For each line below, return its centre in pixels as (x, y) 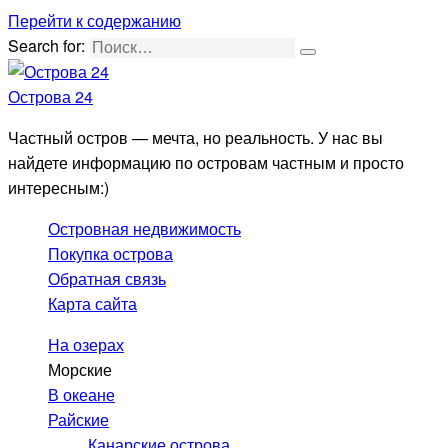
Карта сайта (92, 303)
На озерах (86, 344)
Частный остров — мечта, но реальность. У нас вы (195, 137)
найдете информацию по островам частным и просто (206, 162)
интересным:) (58, 187)
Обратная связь (107, 278)
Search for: (46, 45)
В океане (81, 394)
